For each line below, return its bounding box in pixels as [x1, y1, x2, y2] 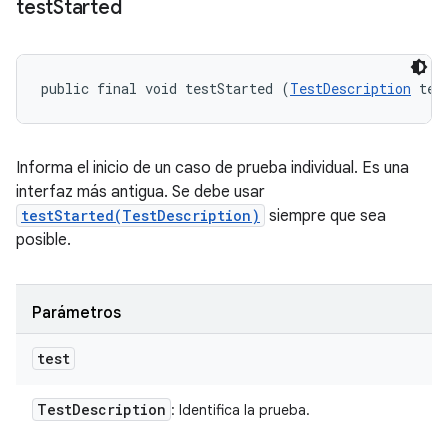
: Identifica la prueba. [171, 401, 310, 419]
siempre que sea [265, 206, 386, 226]
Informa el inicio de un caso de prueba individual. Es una [16, 158, 409, 178]
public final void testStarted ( [41, 79, 290, 98]
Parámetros [32, 303, 121, 323]
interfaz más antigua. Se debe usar [16, 182, 265, 202]
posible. [16, 230, 71, 250]
